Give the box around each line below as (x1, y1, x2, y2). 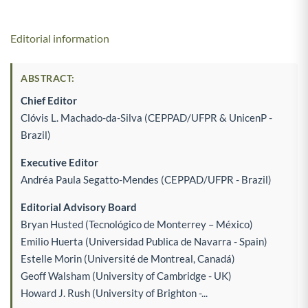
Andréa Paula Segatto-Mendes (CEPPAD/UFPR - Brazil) (21, 173, 272, 186)
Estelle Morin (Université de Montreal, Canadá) (21, 252, 235, 265)
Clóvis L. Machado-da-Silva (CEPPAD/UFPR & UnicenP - (21, 111, 272, 124)
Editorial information (10, 31, 109, 45)
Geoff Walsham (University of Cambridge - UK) (21, 269, 232, 282)
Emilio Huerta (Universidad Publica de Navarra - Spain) (21, 234, 267, 247)
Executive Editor (21, 155, 98, 168)
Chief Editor (21, 93, 77, 107)
